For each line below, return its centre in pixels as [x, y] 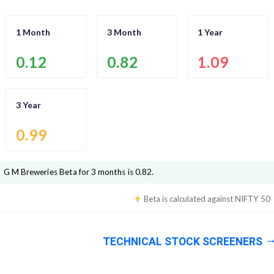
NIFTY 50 [253, 199]
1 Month [33, 32]
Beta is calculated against [189, 199]
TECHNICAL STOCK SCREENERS [183, 242]
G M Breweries [31, 172]
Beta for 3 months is [96, 172]
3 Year [28, 105]
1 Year [210, 32]
